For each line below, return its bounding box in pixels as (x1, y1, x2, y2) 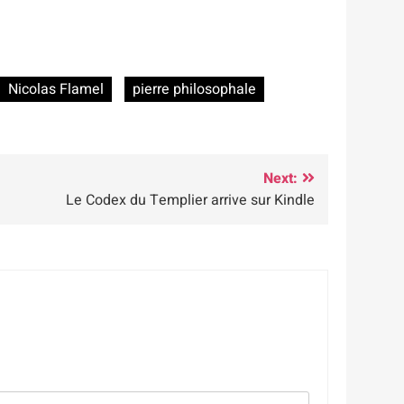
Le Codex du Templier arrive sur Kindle (66, 188, 315, 211)
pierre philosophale (133, 78, 256, 100)
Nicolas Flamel (8, 78, 104, 100)
